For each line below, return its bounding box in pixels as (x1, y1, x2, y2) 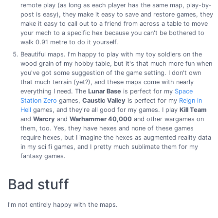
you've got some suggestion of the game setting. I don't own (20, 69, 201, 77)
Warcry (33, 115, 55, 123)
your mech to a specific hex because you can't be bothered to (20, 29, 204, 36)
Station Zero (20, 97, 57, 105)
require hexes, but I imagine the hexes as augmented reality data (20, 134, 211, 142)
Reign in (179, 97, 202, 105)
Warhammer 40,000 (69, 115, 132, 123)
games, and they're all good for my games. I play (31, 106, 180, 114)
